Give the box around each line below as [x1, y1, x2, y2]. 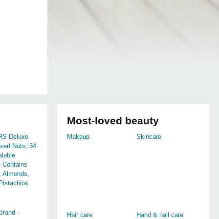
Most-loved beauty [67, 115, 159, 126]
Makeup [67, 133, 89, 140]
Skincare [136, 133, 162, 140]
